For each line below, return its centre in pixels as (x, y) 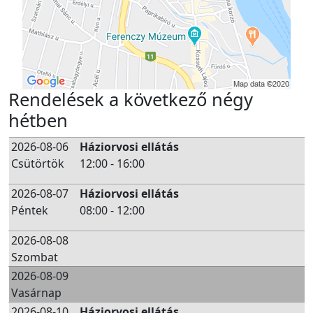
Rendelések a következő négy (131, 100)
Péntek (30, 210)
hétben (38, 121)
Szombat (35, 257)
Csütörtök (38, 163)
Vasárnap (36, 293)
